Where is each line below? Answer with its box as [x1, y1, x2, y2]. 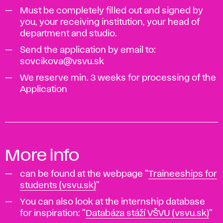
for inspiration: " [20, 210, 86, 218]
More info [5, 148, 80, 163]
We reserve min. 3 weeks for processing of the [20, 74, 216, 82]
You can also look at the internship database [20, 198, 205, 206]
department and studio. [20, 30, 117, 38]
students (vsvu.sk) [20, 182, 96, 190]
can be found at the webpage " [20, 170, 148, 178]
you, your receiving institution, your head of [20, 18, 200, 26]
